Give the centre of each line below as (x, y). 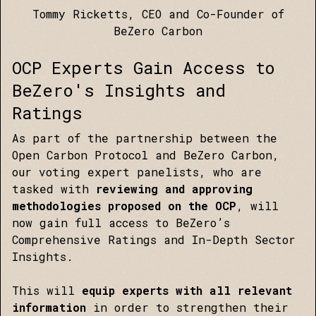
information (53, 307)
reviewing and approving (174, 189)
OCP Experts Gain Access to (144, 68)
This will (47, 290)
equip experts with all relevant (187, 290)
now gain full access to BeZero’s (121, 223)
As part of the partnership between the (145, 138)
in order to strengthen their (191, 307)
